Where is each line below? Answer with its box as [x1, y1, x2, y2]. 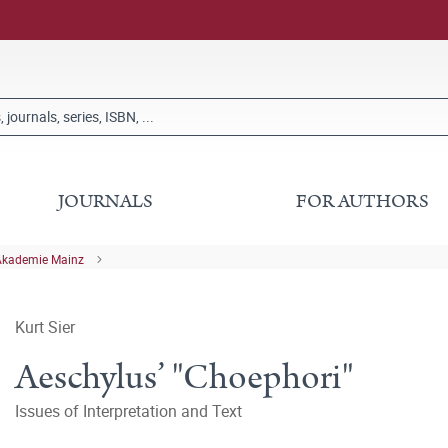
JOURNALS [58, 188, 154, 215]
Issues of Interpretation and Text [15, 400, 242, 422]
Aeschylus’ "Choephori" [15, 352, 353, 403]
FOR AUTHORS [295, 188, 429, 215]
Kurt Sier [15, 316, 75, 338]
